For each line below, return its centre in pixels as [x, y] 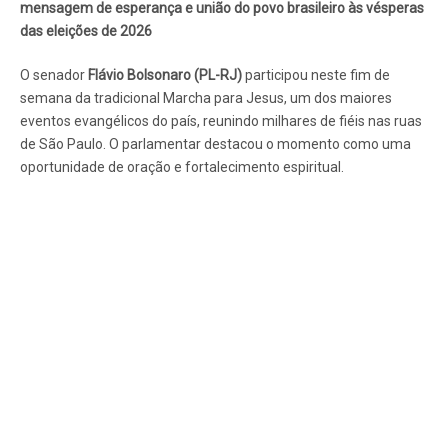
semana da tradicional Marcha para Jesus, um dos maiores [206, 98]
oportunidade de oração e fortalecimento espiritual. [182, 167]
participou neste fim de [316, 75]
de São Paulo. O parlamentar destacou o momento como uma [215, 144]
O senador [54, 75]
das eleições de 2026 [86, 31]
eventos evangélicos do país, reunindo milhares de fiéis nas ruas [221, 121]
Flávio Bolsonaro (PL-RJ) [165, 75]
